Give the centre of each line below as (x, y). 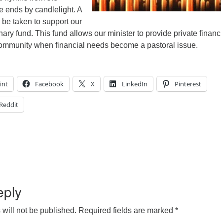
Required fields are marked (127, 210)
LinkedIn (135, 84)
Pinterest (188, 84)
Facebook (49, 84)
